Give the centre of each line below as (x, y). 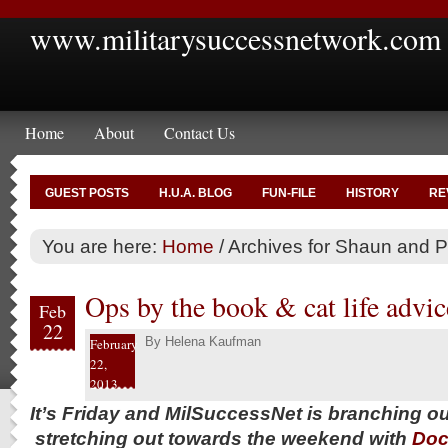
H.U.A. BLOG (195, 193)
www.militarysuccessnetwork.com (235, 38)
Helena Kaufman (213, 341)
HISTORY (372, 193)
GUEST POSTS (87, 193)
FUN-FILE (289, 193)
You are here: (102, 246)
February (114, 344)
